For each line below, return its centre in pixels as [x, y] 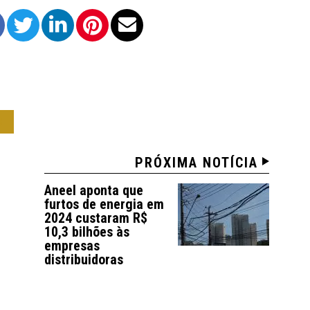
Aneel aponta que [94, 190]
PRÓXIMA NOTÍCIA [197, 163]
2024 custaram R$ [96, 218]
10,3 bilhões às [87, 232]
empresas [72, 246]
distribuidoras [84, 259]
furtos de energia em [104, 204]
